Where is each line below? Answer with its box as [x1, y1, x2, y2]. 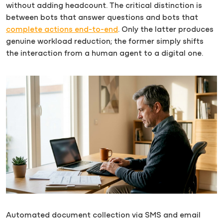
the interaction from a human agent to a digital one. [6, 50, 203, 58]
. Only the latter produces [118, 26, 214, 34]
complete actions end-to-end [6, 26, 118, 34]
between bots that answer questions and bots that [6, 14, 198, 22]
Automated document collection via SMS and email [6, 211, 201, 220]
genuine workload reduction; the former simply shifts [6, 38, 204, 46]
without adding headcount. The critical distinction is [6, 2, 202, 10]
